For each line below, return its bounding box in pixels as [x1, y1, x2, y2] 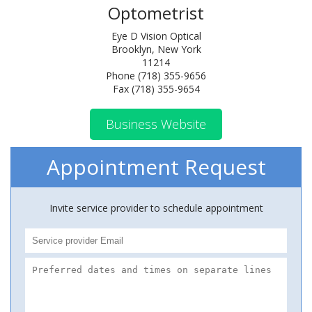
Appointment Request [46, 153, 266, 181]
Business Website [106, 116, 206, 132]
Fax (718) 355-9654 [112, 82, 200, 95]
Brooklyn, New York [111, 42, 201, 56]
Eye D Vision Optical [111, 29, 201, 42]
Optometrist [108, 1, 204, 24]
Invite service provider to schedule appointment [49, 201, 263, 214]
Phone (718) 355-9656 [106, 69, 206, 82]
